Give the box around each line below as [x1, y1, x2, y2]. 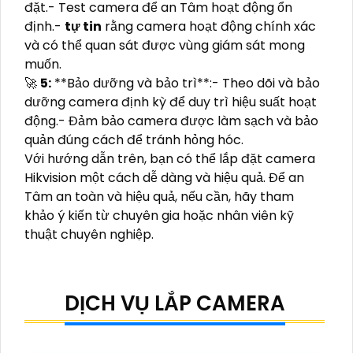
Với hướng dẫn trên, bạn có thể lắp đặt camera [24, 149, 315, 168]
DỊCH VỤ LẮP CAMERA [64, 288, 285, 318]
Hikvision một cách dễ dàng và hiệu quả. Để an [24, 168, 304, 187]
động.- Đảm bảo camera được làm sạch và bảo [24, 111, 318, 130]
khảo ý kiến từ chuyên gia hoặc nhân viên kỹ [24, 206, 294, 225]
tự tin [65, 17, 102, 35]
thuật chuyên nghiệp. [24, 225, 154, 243]
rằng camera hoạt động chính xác [102, 17, 316, 35]
